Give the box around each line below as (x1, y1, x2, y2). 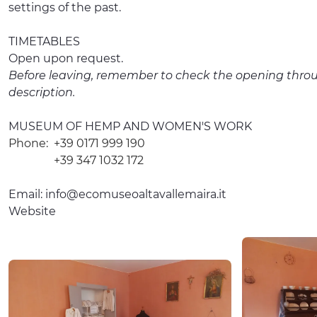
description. (8, 85, 75, 99)
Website (8, 204, 56, 218)
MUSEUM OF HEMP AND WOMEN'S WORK (8, 119, 252, 133)
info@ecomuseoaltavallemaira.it (45, 187, 226, 201)
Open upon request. (8, 51, 123, 65)
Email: (8, 187, 45, 201)
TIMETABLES (8, 34, 80, 48)
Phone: (8, 136, 48, 150)
